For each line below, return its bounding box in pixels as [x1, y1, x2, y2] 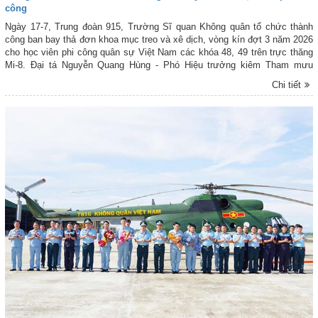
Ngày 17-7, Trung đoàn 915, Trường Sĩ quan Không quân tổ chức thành [5, 21, 313, 33]
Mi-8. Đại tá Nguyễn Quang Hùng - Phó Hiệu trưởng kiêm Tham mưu [5, 60, 313, 71]
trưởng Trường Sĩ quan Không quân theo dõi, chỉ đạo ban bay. [5, 72, 263, 84]
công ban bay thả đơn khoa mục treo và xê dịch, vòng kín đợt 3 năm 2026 [5, 34, 313, 45]
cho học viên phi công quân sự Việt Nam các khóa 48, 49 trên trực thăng [5, 47, 313, 58]
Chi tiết [272, 79, 302, 91]
